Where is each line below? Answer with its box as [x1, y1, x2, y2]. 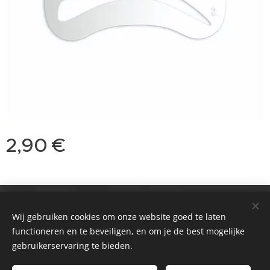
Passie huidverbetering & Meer [74, 209, 196, 219]
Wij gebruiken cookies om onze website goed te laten [12, 211, 226, 222]
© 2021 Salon [108, 198, 162, 208]
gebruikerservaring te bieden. [12, 240, 133, 251]
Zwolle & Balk [86, 227, 140, 237]
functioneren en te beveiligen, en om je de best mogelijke [12, 225, 245, 237]
